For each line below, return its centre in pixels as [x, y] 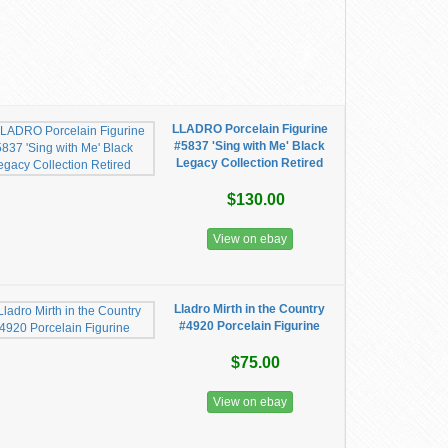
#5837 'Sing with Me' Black [250, 146]
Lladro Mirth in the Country [250, 309]
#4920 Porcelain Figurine [250, 326]
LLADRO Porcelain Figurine [249, 129]
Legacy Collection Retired [250, 163]
